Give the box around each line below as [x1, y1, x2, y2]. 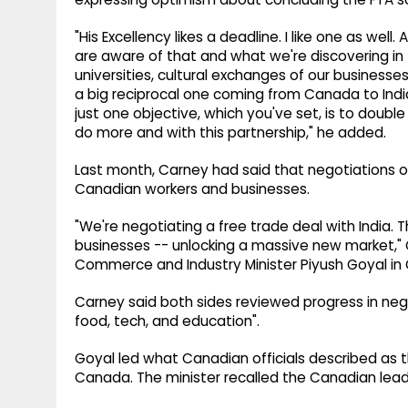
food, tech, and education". [75, 311, 260, 331]
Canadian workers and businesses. [75, 179, 310, 199]
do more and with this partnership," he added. [75, 123, 386, 143]
